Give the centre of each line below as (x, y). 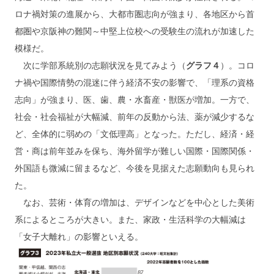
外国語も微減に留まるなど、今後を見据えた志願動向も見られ (135, 168)
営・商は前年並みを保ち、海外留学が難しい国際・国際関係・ (135, 151)
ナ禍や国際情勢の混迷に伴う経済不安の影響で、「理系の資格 (135, 82)
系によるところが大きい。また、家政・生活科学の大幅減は (130, 219)
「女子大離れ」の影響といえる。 (79, 236)
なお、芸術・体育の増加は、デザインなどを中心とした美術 (135, 202)
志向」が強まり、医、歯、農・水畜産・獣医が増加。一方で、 (135, 99)
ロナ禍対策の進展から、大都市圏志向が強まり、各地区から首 (135, 14)
